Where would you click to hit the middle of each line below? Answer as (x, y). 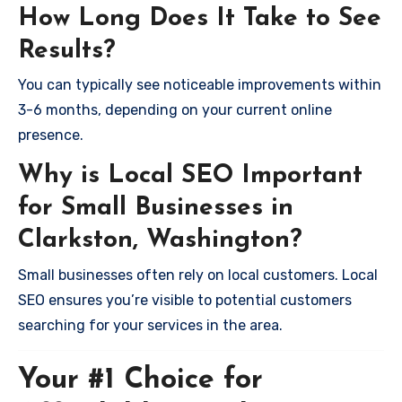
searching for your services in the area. (150, 325)
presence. (51, 135)
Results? (67, 51)
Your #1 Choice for (140, 380)
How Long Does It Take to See (200, 18)
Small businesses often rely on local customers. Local (198, 275)
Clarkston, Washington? (160, 240)
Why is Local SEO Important (190, 176)
